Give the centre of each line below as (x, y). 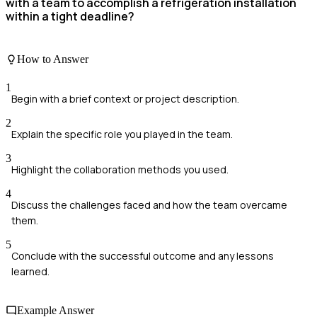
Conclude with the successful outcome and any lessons (143, 255)
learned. (30, 271)
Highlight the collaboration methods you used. (120, 169)
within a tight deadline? (70, 16)
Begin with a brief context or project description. (125, 98)
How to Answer (53, 59)
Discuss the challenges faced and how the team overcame (149, 204)
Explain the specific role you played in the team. (122, 134)
